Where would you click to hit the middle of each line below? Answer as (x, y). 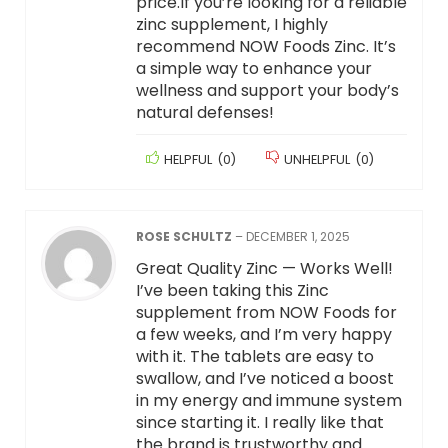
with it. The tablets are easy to (254, 357)
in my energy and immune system (268, 401)
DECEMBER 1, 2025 (297, 237)
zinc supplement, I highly (231, 25)
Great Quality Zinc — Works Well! (264, 269)
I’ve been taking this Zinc (232, 291)
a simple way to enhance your (253, 69)
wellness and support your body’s (267, 91)
